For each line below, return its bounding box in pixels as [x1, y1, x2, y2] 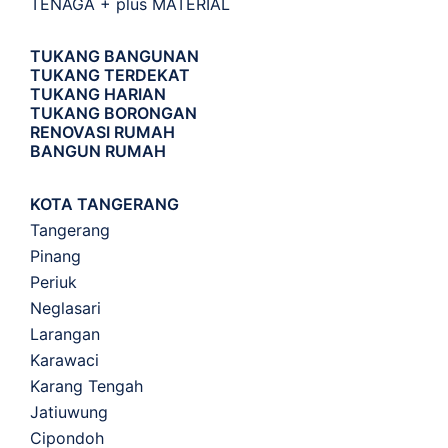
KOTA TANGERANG [30, 193, 179, 214]
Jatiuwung [30, 401, 108, 422]
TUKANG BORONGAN [30, 102, 197, 123]
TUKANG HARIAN [30, 83, 166, 104]
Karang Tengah [30, 375, 143, 396]
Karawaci [30, 349, 99, 370]
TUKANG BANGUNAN [30, 45, 199, 66]
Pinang [30, 245, 81, 266]
